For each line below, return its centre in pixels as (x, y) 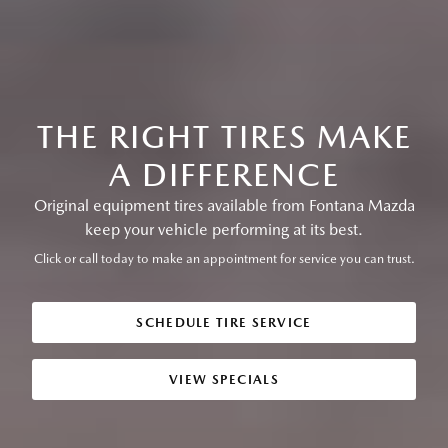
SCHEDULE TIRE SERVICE (224, 323)
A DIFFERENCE (224, 175)
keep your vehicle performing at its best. (224, 230)
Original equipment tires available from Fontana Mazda (224, 206)
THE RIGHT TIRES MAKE (224, 137)
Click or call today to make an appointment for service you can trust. (224, 259)
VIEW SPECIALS (224, 380)
